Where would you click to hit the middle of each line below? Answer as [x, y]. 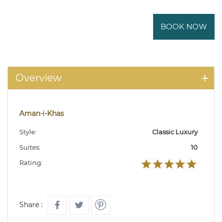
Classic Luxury [175, 132]
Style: [28, 132]
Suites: [30, 147]
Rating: [31, 163]
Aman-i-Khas [42, 114]
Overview [39, 78]
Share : [31, 205]
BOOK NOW [184, 27]
